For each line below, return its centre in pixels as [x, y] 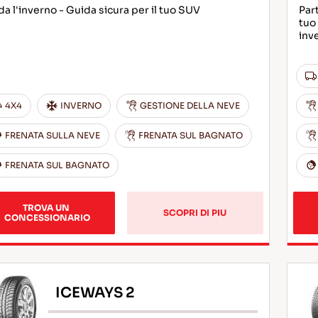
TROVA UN [47, 208]
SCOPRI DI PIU [195, 213]
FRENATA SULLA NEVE [52, 135]
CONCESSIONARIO [47, 218]
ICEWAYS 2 [95, 292]
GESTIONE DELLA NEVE [190, 105]
